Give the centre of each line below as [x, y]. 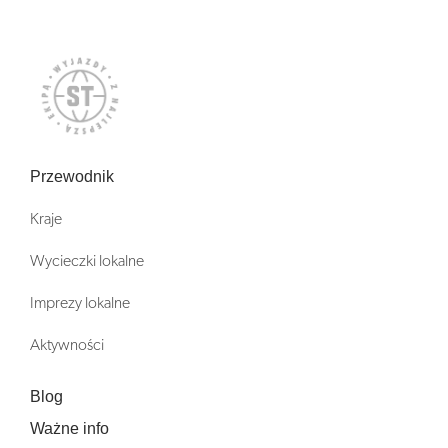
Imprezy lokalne [80, 303]
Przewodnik [72, 177]
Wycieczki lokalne [87, 261]
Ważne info [69, 429]
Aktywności [67, 345]
